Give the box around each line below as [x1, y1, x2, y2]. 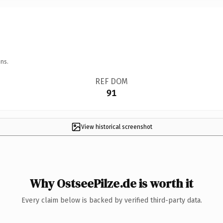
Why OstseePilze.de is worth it [30, 175, 193, 192]
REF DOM [95, 76, 128, 86]
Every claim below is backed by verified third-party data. [21, 196, 202, 205]
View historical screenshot [81, 123, 152, 130]
